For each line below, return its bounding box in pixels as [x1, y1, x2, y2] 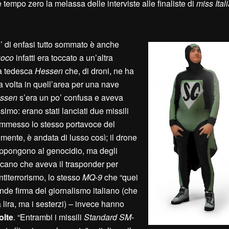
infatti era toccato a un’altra [14, 52, 113, 64]
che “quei [102, 171, 138, 184]
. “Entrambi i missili [13, 211, 84, 223]
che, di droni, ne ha [65, 65, 134, 77]
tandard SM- [89, 211, 134, 223]
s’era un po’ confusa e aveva [17, 91, 123, 104]
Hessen [35, 65, 65, 77]
